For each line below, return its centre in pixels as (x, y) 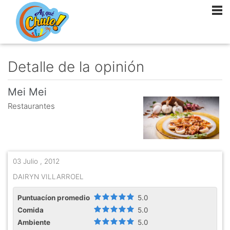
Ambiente (35, 222)
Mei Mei (27, 92)
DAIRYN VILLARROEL (48, 176)
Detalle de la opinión (76, 67)
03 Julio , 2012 (36, 161)
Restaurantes (31, 106)
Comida (31, 210)
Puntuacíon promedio (54, 197)
